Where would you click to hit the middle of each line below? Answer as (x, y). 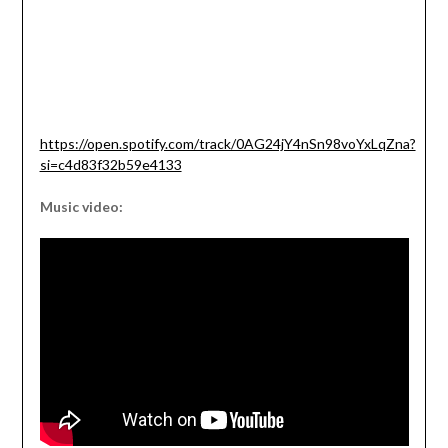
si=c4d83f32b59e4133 (110, 165)
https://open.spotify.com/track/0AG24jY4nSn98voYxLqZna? (227, 144)
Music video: (81, 207)
